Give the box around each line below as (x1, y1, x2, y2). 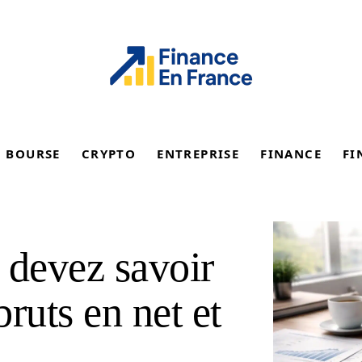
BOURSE (6, 145, 61, 162)
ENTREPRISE (157, 145, 240, 162)
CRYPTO (81, 145, 137, 162)
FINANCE (260, 145, 322, 162)
